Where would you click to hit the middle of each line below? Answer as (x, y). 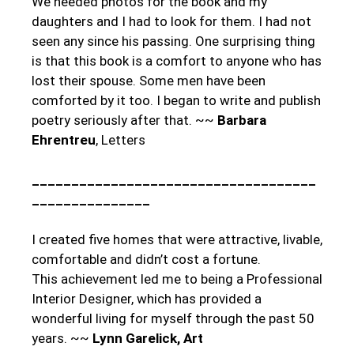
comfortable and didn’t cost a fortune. (146, 259)
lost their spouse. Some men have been (149, 80)
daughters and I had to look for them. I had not (171, 21)
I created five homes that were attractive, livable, (177, 239)
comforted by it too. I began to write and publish (176, 100)
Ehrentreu (64, 139)
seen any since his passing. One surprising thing (173, 41)
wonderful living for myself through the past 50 (173, 318)
